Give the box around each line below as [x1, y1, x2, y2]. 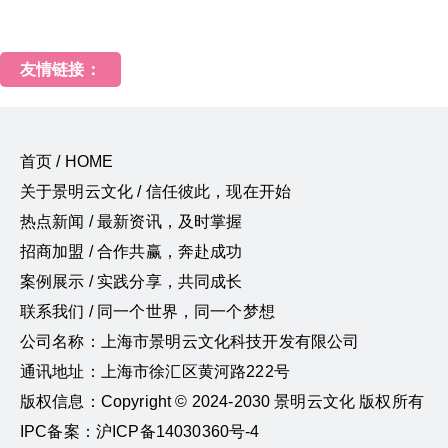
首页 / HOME [20, 152, 114, 170]
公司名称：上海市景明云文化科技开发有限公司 [20, 332, 360, 350]
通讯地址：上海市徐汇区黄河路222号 [20, 362, 290, 380]
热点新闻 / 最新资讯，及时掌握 [20, 212, 243, 230]
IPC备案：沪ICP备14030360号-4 [20, 422, 260, 440]
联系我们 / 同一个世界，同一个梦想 [20, 302, 275, 320]
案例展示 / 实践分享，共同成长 [20, 272, 243, 290]
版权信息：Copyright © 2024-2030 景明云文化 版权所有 [20, 392, 424, 410]
